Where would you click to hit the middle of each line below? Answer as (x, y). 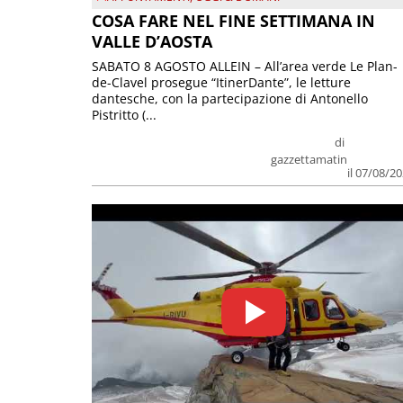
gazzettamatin (309, 160)
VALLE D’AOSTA (152, 42)
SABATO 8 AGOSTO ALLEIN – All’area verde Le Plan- (245, 67)
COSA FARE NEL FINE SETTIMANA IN (233, 21)
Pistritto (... (124, 115)
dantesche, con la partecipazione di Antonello (230, 99)
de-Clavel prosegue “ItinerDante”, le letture (221, 83)
